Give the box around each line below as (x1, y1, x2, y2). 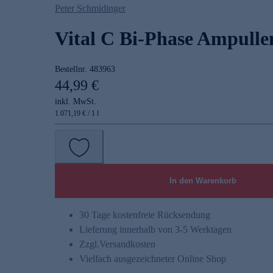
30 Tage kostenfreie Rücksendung (79, 210, 210, 221)
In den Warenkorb (169, 176, 236, 186)
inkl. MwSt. (55, 97, 96, 107)
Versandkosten (99, 239, 155, 250)
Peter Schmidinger (55, 3, 126, 14)
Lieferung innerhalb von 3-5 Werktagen (79, 224, 232, 235)
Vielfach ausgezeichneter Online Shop (79, 253, 226, 264)
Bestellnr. (55, 65, 90, 74)
